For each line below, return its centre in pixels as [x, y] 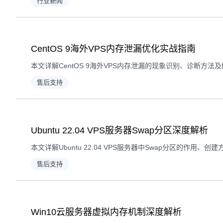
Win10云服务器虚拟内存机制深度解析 [106, 212]
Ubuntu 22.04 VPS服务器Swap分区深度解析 [119, 130]
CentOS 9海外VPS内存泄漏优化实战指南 [113, 49]
